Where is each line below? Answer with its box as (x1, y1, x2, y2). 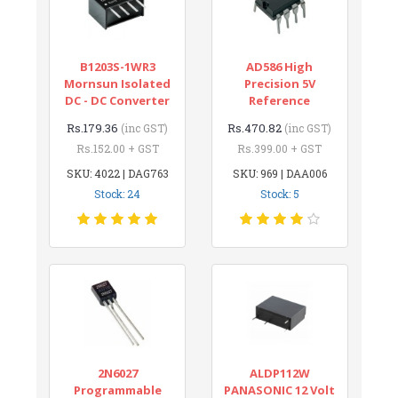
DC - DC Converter (65, 92, 171, 108)
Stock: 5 (259, 186, 299, 201)
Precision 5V (243, 75, 315, 92)
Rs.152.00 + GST (76, 140, 159, 155)
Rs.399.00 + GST (237, 140, 322, 155)
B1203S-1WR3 (79, 58, 155, 75)
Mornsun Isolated (64, 75, 171, 92)
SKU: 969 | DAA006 (232, 165, 327, 180)
